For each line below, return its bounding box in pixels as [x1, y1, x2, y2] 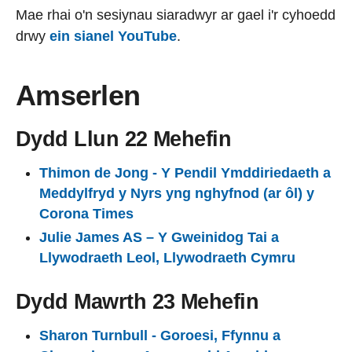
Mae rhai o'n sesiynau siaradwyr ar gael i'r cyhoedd [16, 7, 335, 23]
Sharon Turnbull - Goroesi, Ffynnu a [39, 327, 280, 343]
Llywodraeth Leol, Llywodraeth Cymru [39, 250, 295, 266]
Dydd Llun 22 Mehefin [16, 127, 232, 151]
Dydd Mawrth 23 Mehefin [16, 290, 259, 313]
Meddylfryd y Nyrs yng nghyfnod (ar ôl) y [39, 185, 314, 201]
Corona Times [39, 205, 134, 222]
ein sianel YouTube [49, 28, 177, 44]
